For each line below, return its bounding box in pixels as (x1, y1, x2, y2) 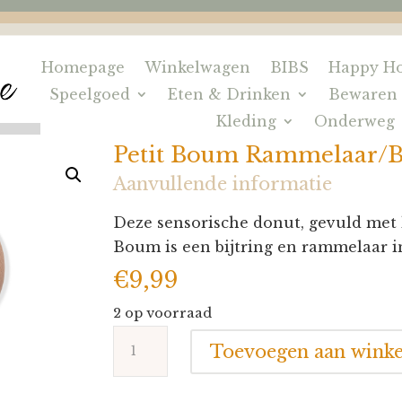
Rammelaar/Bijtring (112, 376, 269, 394)
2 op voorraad (113, 305, 213, 321)
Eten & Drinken (168, 85, 292, 103)
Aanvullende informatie (113, 173, 333, 195)
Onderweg (314, 112, 396, 130)
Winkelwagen (144, 58, 251, 76)
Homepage (41, 58, 126, 76)
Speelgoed (49, 85, 131, 103)
